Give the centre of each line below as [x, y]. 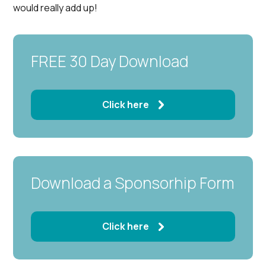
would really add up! [56, 8]
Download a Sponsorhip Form [133, 183]
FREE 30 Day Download [110, 61]
